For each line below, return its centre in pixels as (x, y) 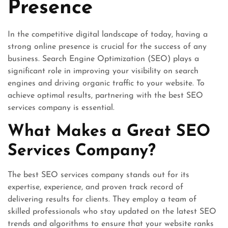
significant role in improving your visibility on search (103, 71)
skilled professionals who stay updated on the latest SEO (112, 212)
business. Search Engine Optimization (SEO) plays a (103, 59)
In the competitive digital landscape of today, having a (108, 35)
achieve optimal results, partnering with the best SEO (105, 96)
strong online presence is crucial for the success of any (107, 47)
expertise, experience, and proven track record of (95, 187)
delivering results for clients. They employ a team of (102, 199)
